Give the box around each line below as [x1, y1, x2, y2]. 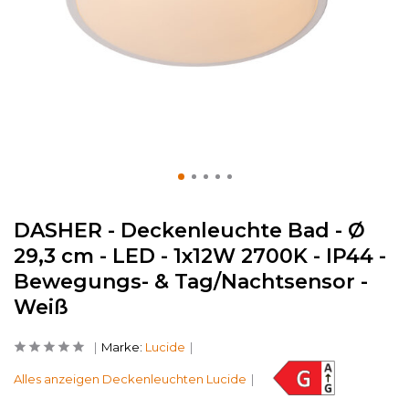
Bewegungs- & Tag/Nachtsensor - [14, 269, 368, 294]
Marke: [101, 340, 145, 354]
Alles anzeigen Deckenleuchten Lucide [14, 371, 246, 386]
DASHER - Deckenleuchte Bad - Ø [14, 218, 365, 243]
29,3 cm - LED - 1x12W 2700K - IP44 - [14, 244, 386, 268]
